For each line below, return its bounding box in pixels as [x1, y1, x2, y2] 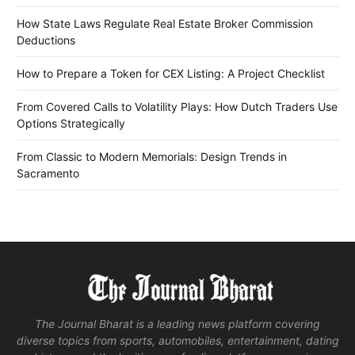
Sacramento [17, 166, 79, 180]
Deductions [17, 32, 75, 47]
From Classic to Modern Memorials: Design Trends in [17, 149, 287, 163]
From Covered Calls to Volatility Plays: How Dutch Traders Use [17, 99, 338, 113]
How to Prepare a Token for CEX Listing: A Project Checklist [17, 66, 325, 80]
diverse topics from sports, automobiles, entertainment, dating [16, 334, 339, 348]
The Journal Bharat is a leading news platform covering [35, 317, 320, 331]
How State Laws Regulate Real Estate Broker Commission [17, 16, 313, 30]
